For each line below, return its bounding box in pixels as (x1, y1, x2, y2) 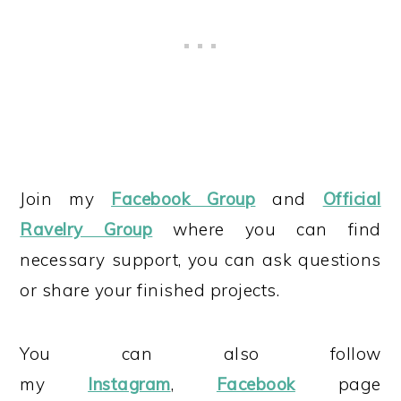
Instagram (88, 373, 171, 395)
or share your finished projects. (20, 279, 280, 301)
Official (322, 188, 381, 209)
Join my (20, 188, 112, 209)
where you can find (152, 218, 381, 240)
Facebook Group (111, 188, 256, 209)
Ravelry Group (20, 218, 153, 240)
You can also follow (20, 343, 381, 364)
